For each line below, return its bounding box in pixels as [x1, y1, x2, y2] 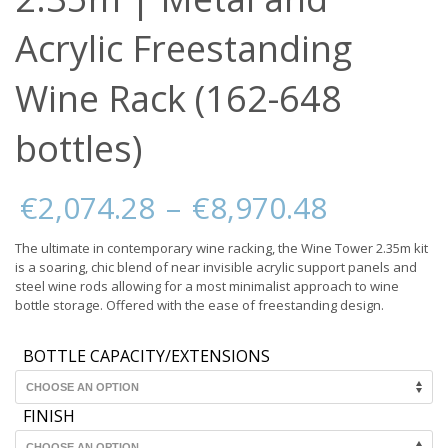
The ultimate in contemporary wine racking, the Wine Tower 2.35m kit [15, 238, 428, 257]
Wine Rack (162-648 [15, 73, 342, 123]
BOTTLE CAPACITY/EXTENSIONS [22, 344, 270, 367]
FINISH [22, 404, 75, 427]
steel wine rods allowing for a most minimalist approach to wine [15, 276, 399, 295]
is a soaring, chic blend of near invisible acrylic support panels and [15, 257, 417, 276]
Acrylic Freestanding [15, 23, 352, 73]
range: [331, 204, 420, 246]
